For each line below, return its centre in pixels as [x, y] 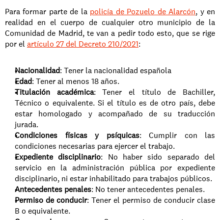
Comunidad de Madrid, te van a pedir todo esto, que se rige [110, 33]
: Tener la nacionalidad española [116, 70]
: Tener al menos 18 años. [76, 81]
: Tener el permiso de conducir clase [151, 200]
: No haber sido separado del [158, 157]
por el [16, 44]
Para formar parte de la [48, 12]
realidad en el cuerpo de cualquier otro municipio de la [110, 22]
